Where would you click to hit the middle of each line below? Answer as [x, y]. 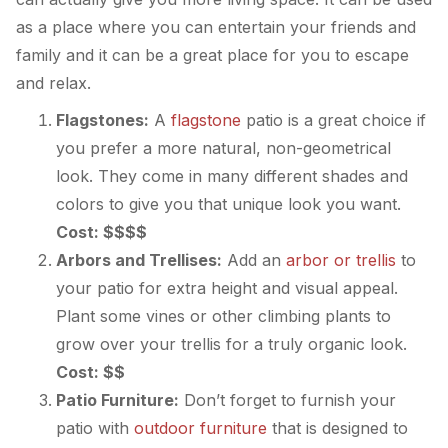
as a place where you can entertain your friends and [216, 26]
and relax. [53, 82]
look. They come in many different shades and [232, 176]
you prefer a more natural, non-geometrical [223, 148]
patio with [95, 428]
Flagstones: [102, 120]
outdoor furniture [200, 428]
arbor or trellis [341, 260]
